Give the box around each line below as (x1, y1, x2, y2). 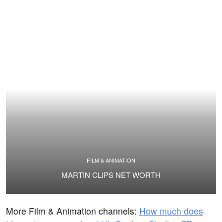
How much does (139, 204, 203, 217)
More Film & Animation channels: (6, 204, 139, 217)
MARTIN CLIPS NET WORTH (61, 169, 161, 180)
